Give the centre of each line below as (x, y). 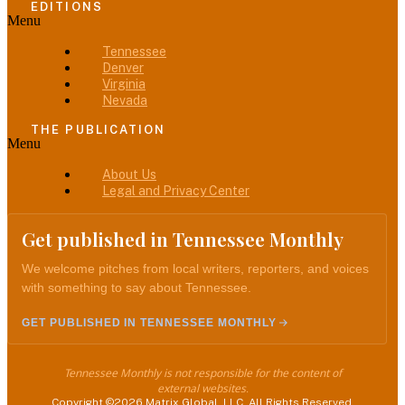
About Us (129, 174)
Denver (123, 67)
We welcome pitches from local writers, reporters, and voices (195, 268)
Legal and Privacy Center (176, 190)
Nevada (125, 100)
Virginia (124, 84)
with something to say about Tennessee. (137, 287)
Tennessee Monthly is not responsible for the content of (202, 372)
